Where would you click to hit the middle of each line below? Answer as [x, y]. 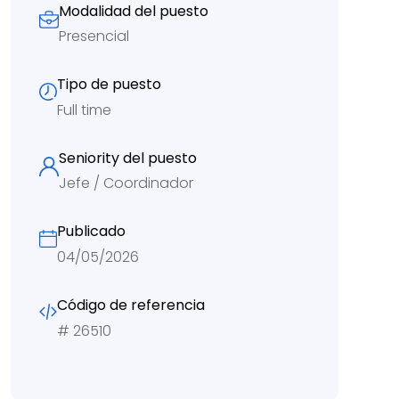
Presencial [94, 37]
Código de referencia [131, 305]
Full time [84, 110]
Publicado [91, 232]
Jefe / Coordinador [126, 183]
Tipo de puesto [109, 85]
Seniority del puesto [128, 158]
